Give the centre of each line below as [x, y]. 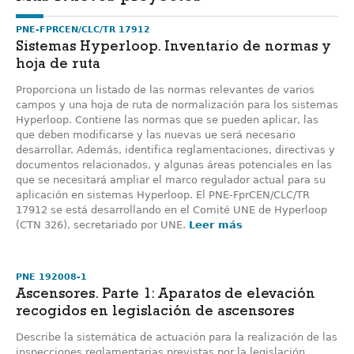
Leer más [216, 225]
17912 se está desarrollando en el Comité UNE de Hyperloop [171, 210]
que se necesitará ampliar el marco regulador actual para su [171, 180]
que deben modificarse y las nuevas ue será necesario [156, 135]
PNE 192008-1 [51, 277]
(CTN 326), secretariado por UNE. [102, 225]
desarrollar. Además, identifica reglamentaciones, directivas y [175, 150]
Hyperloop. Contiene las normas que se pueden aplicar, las [167, 120]
